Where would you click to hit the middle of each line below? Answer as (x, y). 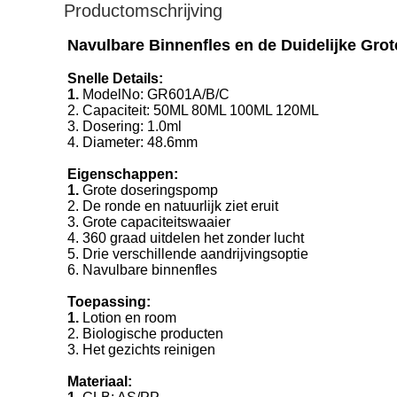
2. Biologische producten (145, 334)
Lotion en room (129, 318)
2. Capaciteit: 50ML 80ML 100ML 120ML (193, 110)
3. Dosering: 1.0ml (125, 126)
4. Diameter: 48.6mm (132, 142)
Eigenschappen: (123, 174)
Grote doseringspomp (150, 190)
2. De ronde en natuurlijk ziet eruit (173, 206)
